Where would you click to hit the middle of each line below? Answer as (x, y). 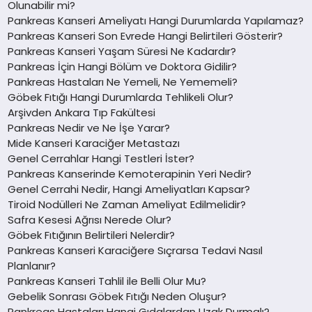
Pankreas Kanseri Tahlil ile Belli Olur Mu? (107, 281)
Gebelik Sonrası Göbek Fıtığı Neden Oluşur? (117, 296)
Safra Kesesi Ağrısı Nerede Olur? (90, 219)
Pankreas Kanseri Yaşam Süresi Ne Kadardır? (122, 51)
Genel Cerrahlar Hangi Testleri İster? (101, 158)
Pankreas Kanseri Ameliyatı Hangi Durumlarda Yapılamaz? (156, 20)
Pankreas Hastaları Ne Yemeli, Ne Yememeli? (123, 81)
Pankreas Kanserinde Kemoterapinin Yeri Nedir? (130, 173)
